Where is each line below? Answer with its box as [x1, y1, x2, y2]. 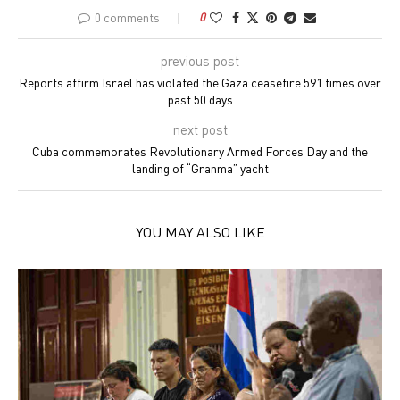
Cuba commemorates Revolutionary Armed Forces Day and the [32, 144, 368, 160]
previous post [161, 53, 239, 70]
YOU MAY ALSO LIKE [135, 223, 265, 242]
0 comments [94, 10, 160, 26]
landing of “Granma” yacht [131, 161, 269, 177]
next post [172, 121, 228, 138]
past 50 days [167, 92, 233, 108]
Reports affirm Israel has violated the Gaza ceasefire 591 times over [19, 75, 381, 91]
